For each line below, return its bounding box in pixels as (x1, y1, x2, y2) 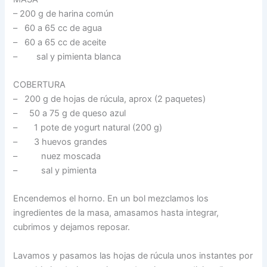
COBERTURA (13, 79, 66, 91)
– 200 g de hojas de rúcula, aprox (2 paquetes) (13, 94, 206, 105)
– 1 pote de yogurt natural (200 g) (13, 122, 163, 133)
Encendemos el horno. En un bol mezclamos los (13, 193, 209, 204)
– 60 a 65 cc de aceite (13, 36, 107, 48)
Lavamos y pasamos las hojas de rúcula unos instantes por (13, 250, 253, 261)
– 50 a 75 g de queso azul (13, 108, 126, 119)
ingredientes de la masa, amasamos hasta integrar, (13, 207, 219, 219)
